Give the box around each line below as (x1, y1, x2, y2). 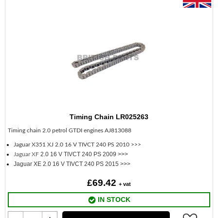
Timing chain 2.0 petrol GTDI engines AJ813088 (8, 127, 131, 133)
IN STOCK (95, 196, 130, 203)
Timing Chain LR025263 (70, 113, 148, 121)
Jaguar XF (14, 151, 40, 157)
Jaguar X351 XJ (14, 142, 55, 147)
